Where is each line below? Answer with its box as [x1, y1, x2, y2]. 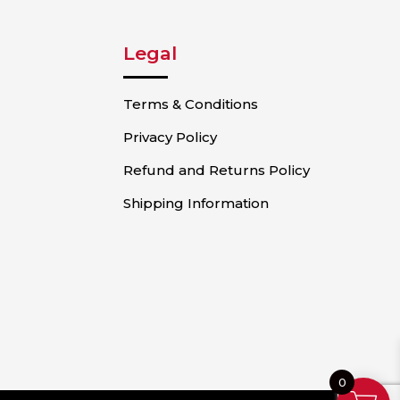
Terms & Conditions [122, 96, 258, 112]
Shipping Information [122, 195, 269, 212]
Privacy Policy [122, 129, 217, 146]
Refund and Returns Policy [122, 162, 310, 179]
